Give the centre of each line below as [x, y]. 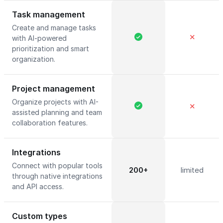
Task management [49, 14]
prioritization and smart [51, 49]
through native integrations [57, 176]
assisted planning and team [57, 112]
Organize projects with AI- [55, 102]
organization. [35, 59]
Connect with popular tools [57, 166]
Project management [54, 89]
